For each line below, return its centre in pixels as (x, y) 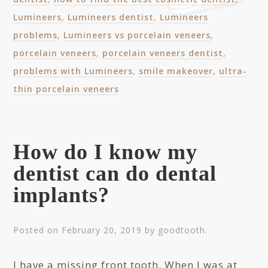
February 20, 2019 (102, 230)
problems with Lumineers (73, 71)
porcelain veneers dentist (163, 53)
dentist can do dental (115, 173)
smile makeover (176, 71)
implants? (62, 195)
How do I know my (106, 152)
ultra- (233, 71)
